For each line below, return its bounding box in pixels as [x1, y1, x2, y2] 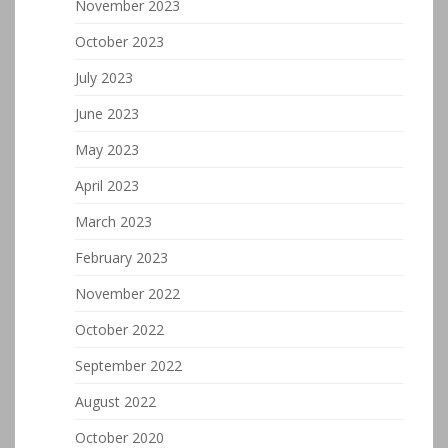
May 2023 [75, 140, 139, 159]
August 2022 [75, 392, 156, 411]
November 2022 [75, 284, 180, 303]
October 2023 [75, 32, 164, 51]
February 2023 [75, 248, 168, 267]
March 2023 [75, 212, 152, 231]
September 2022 [75, 356, 182, 375]
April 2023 [75, 176, 139, 195]
